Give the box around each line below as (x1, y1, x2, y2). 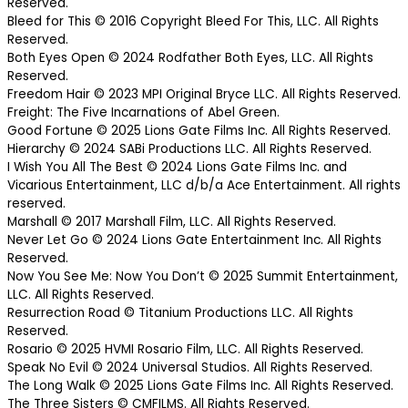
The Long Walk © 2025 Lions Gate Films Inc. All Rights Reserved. (7, 377, 393, 395)
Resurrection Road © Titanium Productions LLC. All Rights (7, 304, 353, 322)
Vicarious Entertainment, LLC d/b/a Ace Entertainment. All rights (7, 177, 401, 195)
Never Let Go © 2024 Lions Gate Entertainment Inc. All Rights (7, 231, 382, 250)
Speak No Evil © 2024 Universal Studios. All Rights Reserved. (7, 359, 372, 377)
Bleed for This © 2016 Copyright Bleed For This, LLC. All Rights (7, 13, 379, 31)
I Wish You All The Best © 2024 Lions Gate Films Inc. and (7, 158, 347, 177)
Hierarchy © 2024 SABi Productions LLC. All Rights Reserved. (7, 140, 372, 158)
